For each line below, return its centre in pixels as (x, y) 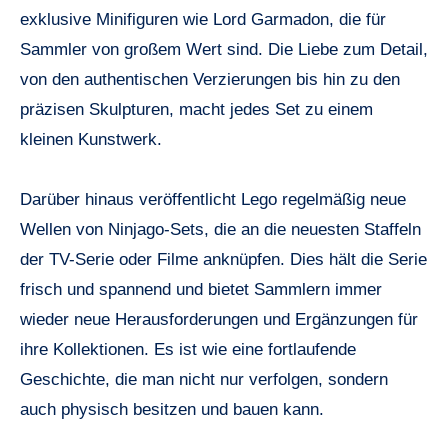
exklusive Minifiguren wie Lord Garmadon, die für (203, 19)
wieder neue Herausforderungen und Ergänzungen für (219, 319)
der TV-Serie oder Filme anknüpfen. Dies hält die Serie (223, 259)
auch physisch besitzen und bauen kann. (172, 409)
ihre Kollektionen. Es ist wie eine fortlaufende (188, 349)
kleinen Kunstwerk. (91, 139)
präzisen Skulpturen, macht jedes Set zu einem (196, 109)
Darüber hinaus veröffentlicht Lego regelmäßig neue (213, 199)
